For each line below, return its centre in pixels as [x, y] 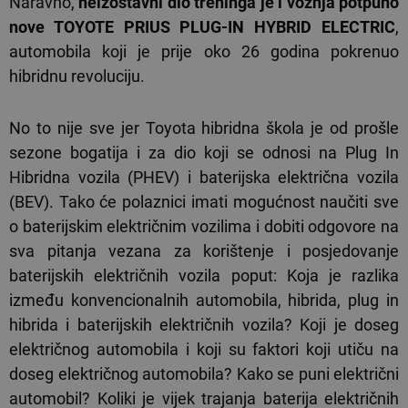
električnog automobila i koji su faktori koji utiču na [204, 350]
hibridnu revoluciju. [77, 76]
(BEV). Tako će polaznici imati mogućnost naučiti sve [204, 202]
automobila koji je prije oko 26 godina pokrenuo [204, 52]
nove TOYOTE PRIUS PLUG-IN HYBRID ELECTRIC [202, 27]
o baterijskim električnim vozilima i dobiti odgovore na [204, 227]
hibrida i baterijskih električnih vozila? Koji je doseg [204, 325]
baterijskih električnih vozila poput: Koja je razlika [204, 276]
